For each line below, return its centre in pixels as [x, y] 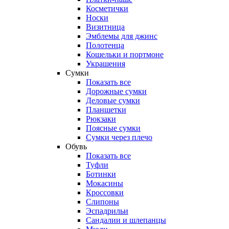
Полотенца [105, 45]
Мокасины [105, 183]
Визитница [105, 27]
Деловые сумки [113, 100]
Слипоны [102, 202]
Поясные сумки [113, 128]
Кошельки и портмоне [125, 54]
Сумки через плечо [119, 137]
